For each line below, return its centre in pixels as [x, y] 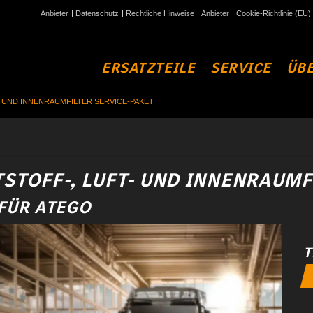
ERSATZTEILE [148, 68]
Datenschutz [97, 13]
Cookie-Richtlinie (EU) [274, 13]
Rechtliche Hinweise [160, 13]
